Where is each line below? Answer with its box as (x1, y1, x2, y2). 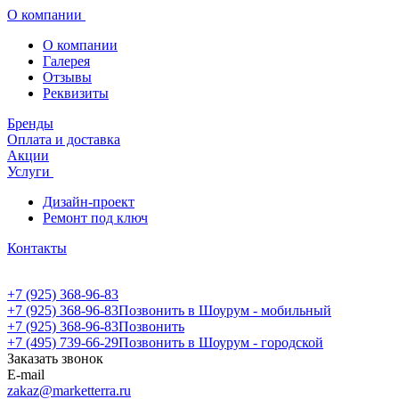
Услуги (7, 164, 53, 179)
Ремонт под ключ (43, 210, 148, 225)
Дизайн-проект (43, 194, 134, 209)
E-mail (7, 367, 45, 382)
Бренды (7, 116, 53, 131)
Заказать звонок (7, 351, 103, 366)
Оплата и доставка (7, 132, 120, 147)
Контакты (7, 240, 67, 256)
